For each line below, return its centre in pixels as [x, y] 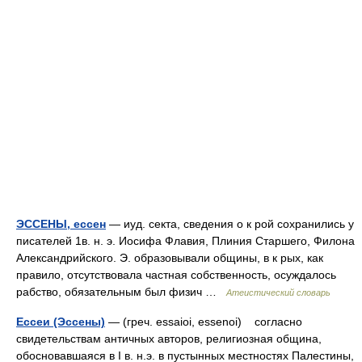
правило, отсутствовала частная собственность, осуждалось [176, 275]
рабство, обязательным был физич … [121, 292]
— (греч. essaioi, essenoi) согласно [204, 322]
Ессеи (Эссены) [61, 322]
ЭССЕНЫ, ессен [61, 224]
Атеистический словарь [278, 293]
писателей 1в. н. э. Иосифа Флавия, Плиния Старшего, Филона [185, 241]
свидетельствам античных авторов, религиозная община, [169, 339]
